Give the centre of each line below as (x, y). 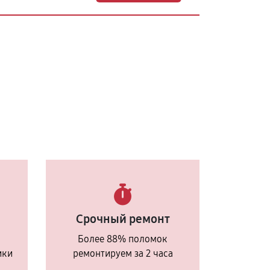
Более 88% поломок (123, 239)
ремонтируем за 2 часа (123, 253)
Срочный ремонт (123, 219)
